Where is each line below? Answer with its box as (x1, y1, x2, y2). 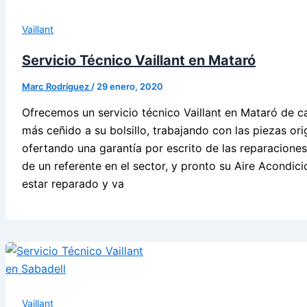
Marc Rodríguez (22, 80, 91, 92)
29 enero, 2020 (97, 80, 163, 92)
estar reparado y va (22, 176, 124, 191)
